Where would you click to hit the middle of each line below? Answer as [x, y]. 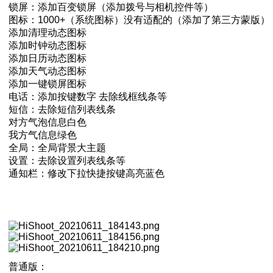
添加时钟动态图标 [48, 45]
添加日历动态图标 [48, 58]
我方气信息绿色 [43, 135]
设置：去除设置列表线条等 [67, 160]
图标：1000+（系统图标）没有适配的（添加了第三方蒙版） [139, 19]
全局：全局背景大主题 [57, 147]
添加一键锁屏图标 [48, 83]
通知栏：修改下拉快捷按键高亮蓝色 [87, 173]
